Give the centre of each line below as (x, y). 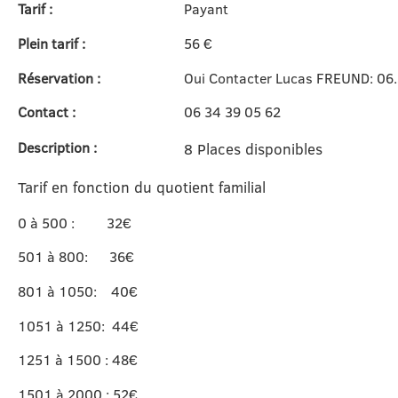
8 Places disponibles (253, 149)
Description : (57, 148)
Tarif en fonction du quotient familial (141, 187)
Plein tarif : (51, 44)
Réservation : (59, 78)
